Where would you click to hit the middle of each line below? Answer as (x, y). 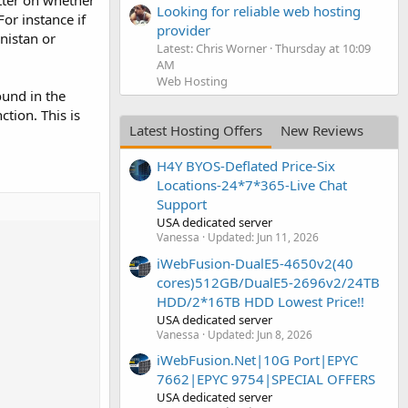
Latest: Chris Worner (212, 48)
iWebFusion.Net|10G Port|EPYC (257, 359)
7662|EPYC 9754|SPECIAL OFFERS (266, 378)
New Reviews (322, 130)
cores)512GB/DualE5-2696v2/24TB (268, 282)
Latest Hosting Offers (196, 130)
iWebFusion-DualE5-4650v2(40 (255, 263)
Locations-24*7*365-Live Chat (252, 185)
